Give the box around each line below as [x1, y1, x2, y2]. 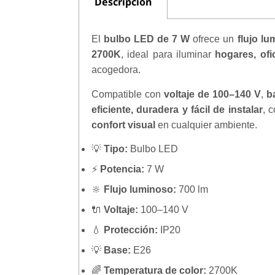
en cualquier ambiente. [155, 119, 257, 130]
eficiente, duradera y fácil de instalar [91, 104, 263, 115]
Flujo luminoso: [104, 184, 176, 195]
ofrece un [190, 34, 238, 45]
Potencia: [100, 164, 144, 175]
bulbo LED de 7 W [104, 34, 190, 45]
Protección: [104, 225, 158, 236]
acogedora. [91, 64, 141, 76]
